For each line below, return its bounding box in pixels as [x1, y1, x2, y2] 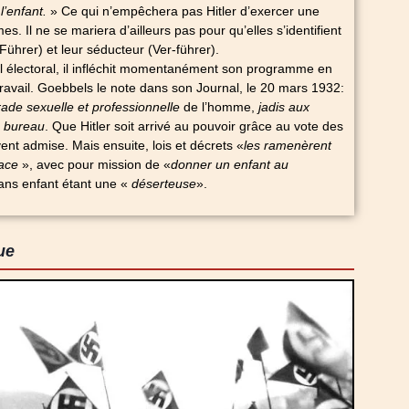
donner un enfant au [170, 157, 288, 173]
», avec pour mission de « [21, 157, 171, 173]
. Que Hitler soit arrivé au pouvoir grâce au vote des [44, 119, 343, 134]
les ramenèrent [243, 138, 331, 153]
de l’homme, [179, 100, 258, 115]
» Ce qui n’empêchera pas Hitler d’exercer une [49, 4, 320, 19]
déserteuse [131, 176, 196, 192]
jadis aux [257, 100, 309, 115]
